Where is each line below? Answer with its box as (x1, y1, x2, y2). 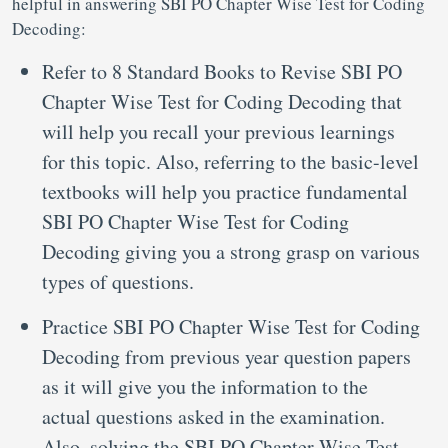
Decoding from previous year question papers (42, 342, 411, 370)
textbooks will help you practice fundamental (42, 177, 408, 205)
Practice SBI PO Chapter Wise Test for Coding (42, 312, 420, 340)
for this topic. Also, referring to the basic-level (42, 147, 419, 175)
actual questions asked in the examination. (42, 402, 385, 430)
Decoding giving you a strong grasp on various (42, 237, 420, 265)
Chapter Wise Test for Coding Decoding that (42, 87, 402, 115)
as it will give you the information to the (42, 372, 368, 400)
